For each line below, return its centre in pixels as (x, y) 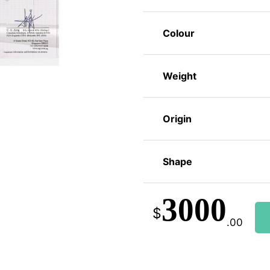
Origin (177, 119)
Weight (179, 76)
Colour (178, 33)
